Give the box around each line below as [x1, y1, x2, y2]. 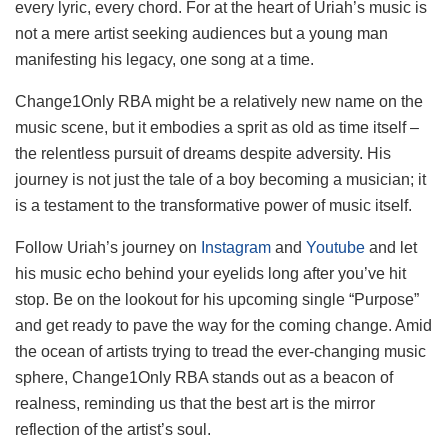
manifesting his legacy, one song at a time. [15, 50, 314, 68]
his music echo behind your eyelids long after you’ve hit [15, 264, 406, 282]
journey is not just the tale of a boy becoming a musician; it [15, 170, 426, 188]
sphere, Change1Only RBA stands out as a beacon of [15, 368, 393, 386]
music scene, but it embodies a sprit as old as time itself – [15, 118, 419, 136]
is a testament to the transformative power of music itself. [15, 196, 412, 214]
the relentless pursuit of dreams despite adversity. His [15, 144, 391, 162]
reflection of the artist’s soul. [15, 420, 211, 438]
